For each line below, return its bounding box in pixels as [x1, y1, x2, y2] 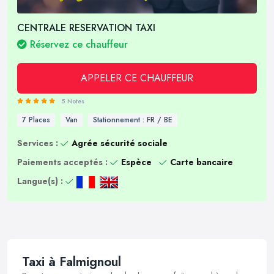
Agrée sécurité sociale [72, 137, 168, 149]
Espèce [121, 156, 152, 168]
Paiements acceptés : [17, 156, 108, 168]
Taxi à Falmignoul [22, 252, 121, 271]
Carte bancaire [170, 156, 233, 168]
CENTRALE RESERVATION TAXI [17, 21, 155, 35]
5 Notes [61, 96, 84, 106]
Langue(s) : [17, 175, 63, 187]
